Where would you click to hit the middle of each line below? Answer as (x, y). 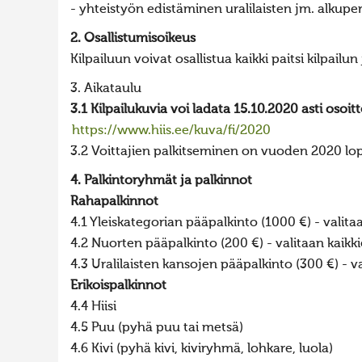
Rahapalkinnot (114, 202)
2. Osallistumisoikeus (133, 39)
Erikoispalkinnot (118, 286)
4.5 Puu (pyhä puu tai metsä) (157, 328)
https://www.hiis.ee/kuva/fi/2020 (171, 131)
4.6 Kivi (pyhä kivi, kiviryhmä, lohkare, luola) (202, 349)
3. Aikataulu (106, 89)
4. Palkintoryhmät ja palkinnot (161, 181)
